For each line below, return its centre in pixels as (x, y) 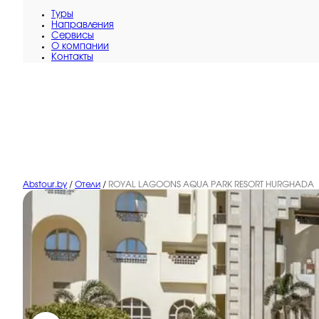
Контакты (72, 57)
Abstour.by (45, 184)
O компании (80, 47)
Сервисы (73, 36)
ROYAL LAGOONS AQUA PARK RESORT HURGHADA (211, 184)
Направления (83, 25)
